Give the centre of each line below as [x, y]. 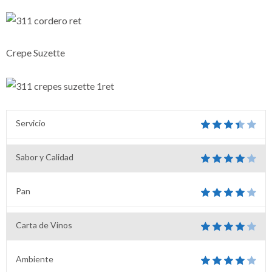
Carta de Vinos [44, 225]
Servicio [31, 123]
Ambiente [35, 259]
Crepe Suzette [36, 52]
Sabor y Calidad [45, 157]
